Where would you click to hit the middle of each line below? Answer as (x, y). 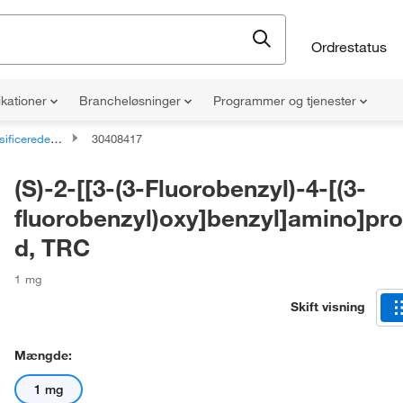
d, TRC (52, 247)
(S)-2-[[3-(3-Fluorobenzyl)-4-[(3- (190, 188)
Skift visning (328, 306)
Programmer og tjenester (287, 101)
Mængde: (43, 355)
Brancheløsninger (132, 101)
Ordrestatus (349, 46)
